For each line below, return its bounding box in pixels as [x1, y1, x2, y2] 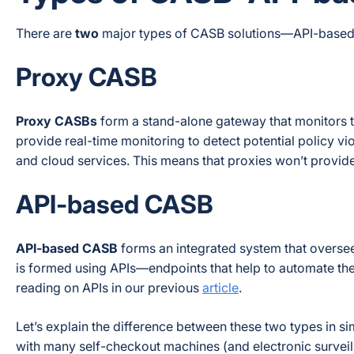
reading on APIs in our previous [16, 279, 202, 296]
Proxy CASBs [16, 112, 97, 129]
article [202, 279, 239, 296]
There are [16, 24, 75, 41]
